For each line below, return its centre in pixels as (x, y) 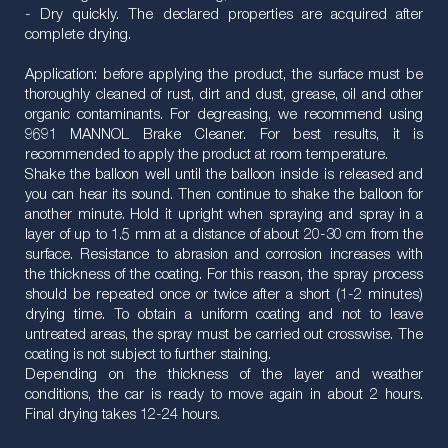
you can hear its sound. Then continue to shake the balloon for (224, 195)
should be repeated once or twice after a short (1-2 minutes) (224, 295)
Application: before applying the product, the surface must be (224, 75)
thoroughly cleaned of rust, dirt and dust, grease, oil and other (224, 95)
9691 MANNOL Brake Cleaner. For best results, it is (224, 135)
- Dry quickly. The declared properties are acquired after (224, 15)
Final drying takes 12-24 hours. (122, 415)
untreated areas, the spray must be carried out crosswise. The (224, 335)
